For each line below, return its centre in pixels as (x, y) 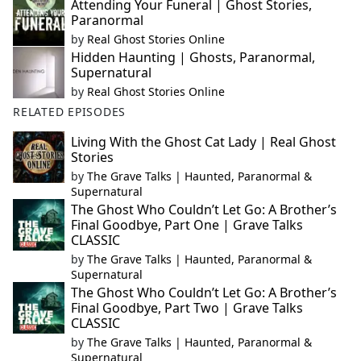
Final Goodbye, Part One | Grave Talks (187, 225)
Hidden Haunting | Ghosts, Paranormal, (193, 58)
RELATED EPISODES (70, 112)
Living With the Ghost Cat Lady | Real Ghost (203, 142)
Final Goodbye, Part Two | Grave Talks (187, 308)
